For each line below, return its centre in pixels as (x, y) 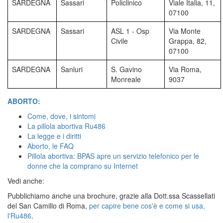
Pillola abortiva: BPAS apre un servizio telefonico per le (113, 156)
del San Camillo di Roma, (48, 205)
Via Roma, (185, 69)
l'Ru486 (19, 215)
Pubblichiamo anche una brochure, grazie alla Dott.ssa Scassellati (111, 195)
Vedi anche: (26, 180)
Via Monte (185, 31)
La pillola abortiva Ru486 (66, 126)
